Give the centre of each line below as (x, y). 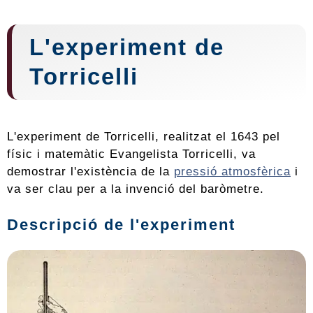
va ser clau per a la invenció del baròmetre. (136, 189)
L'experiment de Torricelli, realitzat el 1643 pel (144, 137)
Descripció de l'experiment (121, 225)
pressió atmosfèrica (232, 172)
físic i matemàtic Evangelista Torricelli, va (131, 154)
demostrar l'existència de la (90, 172)
